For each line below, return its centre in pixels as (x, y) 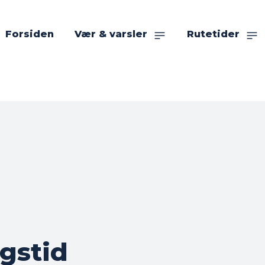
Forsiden (30, 34)
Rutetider (213, 34)
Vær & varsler (111, 34)
